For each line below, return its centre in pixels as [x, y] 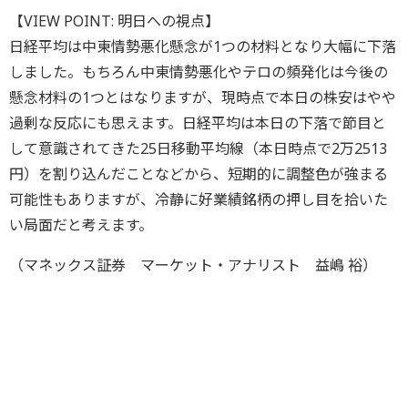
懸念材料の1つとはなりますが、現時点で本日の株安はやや [203, 97]
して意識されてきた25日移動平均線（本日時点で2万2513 [198, 148]
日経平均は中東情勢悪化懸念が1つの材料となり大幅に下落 [203, 46]
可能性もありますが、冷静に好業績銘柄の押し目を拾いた [199, 199]
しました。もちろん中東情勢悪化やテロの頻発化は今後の [199, 72]
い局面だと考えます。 [81, 225]
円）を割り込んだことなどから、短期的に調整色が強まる [199, 174]
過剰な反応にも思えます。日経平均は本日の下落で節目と [198, 123]
